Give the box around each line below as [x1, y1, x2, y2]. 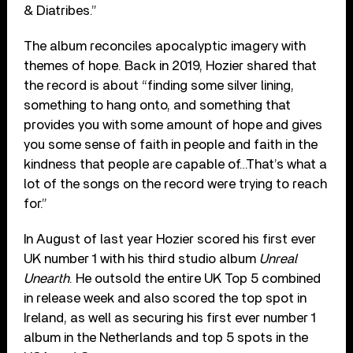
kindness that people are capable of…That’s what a [24, 158, 328, 172]
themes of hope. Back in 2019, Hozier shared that [24, 59, 318, 73]
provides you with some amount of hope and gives [24, 118, 323, 132]
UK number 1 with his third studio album [24, 252, 260, 266]
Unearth [24, 272, 70, 286]
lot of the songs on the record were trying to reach [24, 177, 328, 191]
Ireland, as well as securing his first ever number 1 [24, 311, 317, 325]
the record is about [24, 79, 143, 93]
